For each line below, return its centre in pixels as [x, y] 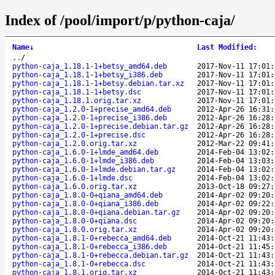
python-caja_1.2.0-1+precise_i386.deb [90, 118]
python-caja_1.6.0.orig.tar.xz [75, 186]
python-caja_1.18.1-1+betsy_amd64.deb [90, 66]
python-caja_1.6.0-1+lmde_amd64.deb [85, 152]
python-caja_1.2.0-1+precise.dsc [79, 135]
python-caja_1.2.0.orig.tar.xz [75, 143]
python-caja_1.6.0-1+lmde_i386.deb [83, 161]
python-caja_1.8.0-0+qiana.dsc [75, 221]
